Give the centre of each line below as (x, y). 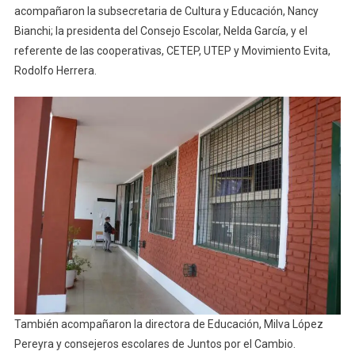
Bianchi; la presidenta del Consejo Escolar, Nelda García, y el (160, 31)
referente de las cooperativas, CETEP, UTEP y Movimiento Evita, (172, 51)
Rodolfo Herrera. (55, 71)
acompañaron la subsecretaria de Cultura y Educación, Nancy (166, 11)
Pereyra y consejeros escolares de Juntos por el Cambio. (156, 344)
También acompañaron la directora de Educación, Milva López (168, 324)
